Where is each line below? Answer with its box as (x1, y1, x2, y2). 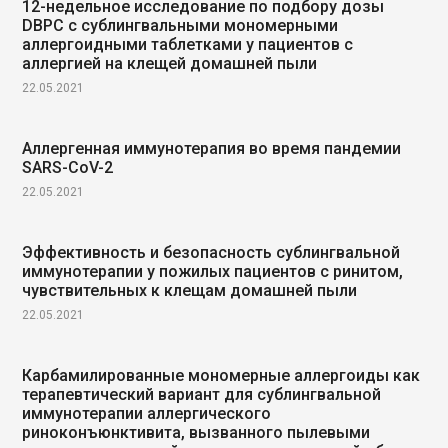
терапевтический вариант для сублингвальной (22, 385, 382, 404)
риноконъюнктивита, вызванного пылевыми (22, 423, 371, 442)
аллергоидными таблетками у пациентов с (22, 35, 354, 54)
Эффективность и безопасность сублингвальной (22, 243, 401, 262)
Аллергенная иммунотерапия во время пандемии (22, 139, 402, 158)
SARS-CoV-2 (22, 158, 114, 177)
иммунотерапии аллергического (22, 404, 272, 423)
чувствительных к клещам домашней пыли (22, 281, 358, 300)
